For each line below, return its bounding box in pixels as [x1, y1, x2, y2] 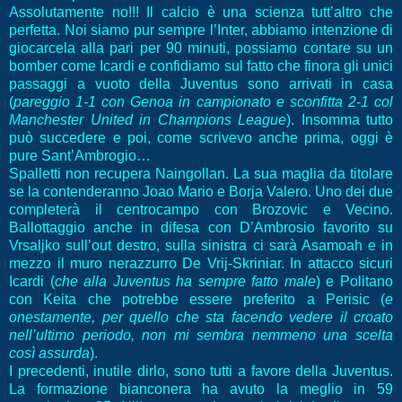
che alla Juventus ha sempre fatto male [54, 274, 316, 290]
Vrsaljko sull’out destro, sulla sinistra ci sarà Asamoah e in [9, 238, 393, 254]
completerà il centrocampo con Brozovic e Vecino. [9, 202, 393, 218]
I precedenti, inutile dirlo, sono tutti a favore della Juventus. [9, 363, 393, 380]
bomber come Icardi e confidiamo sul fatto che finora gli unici [9, 58, 393, 74]
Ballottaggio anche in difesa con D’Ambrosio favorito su [9, 220, 393, 236]
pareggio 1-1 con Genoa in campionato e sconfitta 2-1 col [13, 94, 393, 110]
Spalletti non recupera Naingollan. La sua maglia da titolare [9, 166, 393, 182]
